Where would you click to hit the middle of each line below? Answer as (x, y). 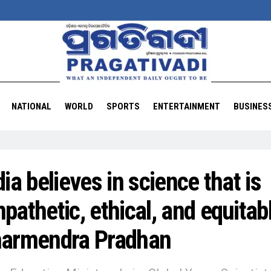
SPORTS (123, 106)
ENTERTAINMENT (186, 106)
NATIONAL (31, 106)
